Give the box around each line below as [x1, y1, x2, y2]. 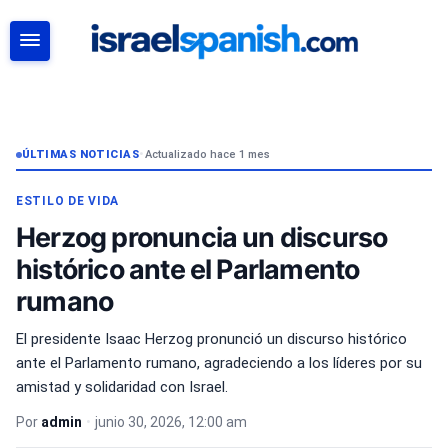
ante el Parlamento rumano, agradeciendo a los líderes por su [16, 354, 422, 372]
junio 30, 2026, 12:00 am [95, 414, 247, 430]
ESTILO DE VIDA [16, 194, 120, 208]
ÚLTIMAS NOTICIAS [22, 148, 140, 161]
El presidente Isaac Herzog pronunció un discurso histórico [16, 330, 407, 348]
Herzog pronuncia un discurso [16, 221, 388, 253]
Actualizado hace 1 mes [144, 148, 270, 161]
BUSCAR [346, 96, 401, 110]
